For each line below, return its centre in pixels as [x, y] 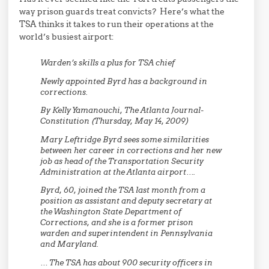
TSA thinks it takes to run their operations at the [117, 24]
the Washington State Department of [111, 212]
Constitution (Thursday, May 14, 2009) [115, 121]
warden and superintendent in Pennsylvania [127, 234]
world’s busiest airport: [67, 37]
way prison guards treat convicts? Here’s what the [122, 11]
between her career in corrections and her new [131, 150]
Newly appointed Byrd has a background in [124, 81]
